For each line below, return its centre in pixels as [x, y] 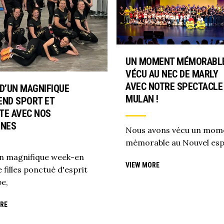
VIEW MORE [142, 165]
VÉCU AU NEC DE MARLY [172, 74]
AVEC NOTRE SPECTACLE [174, 86]
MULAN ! [142, 99]
